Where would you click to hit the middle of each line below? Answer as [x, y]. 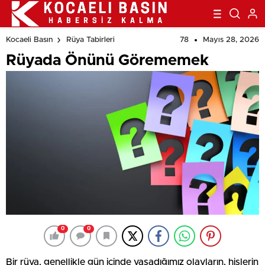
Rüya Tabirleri [91, 40]
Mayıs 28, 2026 [231, 40]
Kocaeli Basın [29, 40]
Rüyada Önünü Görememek [107, 60]
